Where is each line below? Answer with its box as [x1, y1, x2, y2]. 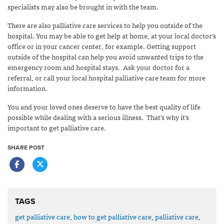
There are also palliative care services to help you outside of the [7, 19, 202, 30]
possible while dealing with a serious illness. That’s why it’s [7, 111, 189, 122]
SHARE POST [7, 143, 45, 151]
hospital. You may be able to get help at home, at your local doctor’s [7, 29, 216, 41]
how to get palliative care [73, 210, 151, 222]
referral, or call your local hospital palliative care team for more [7, 71, 205, 83]
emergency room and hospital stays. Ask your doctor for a [7, 61, 189, 72]
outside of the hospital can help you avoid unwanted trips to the [7, 50, 203, 62]
